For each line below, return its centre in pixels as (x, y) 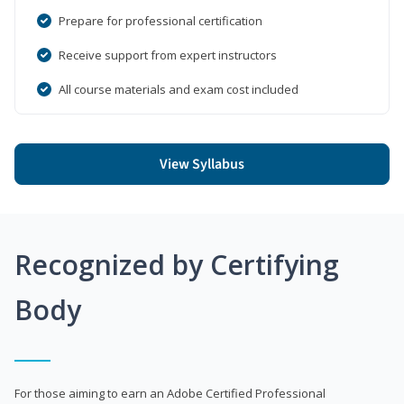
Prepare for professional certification (161, 20)
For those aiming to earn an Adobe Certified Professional (170, 393)
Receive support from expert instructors (168, 55)
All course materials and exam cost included (179, 89)
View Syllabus (202, 164)
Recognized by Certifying (177, 264)
